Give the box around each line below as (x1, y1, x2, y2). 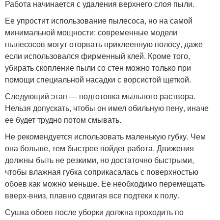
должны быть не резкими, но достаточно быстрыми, (5, 154, 194, 165)
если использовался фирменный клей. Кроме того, (5, 50, 190, 61)
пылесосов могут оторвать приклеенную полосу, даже (5, 38, 203, 50)
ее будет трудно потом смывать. (5, 113, 121, 125)
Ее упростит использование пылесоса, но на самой (5, 14, 192, 26)
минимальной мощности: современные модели (5, 26, 177, 38)
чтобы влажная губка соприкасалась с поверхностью (5, 165, 198, 177)
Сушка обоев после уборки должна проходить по (5, 206, 184, 218)
